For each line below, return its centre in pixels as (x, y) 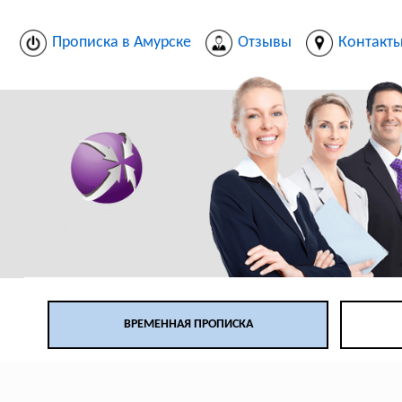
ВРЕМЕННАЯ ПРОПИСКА (188, 325)
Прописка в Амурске (121, 42)
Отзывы (264, 42)
